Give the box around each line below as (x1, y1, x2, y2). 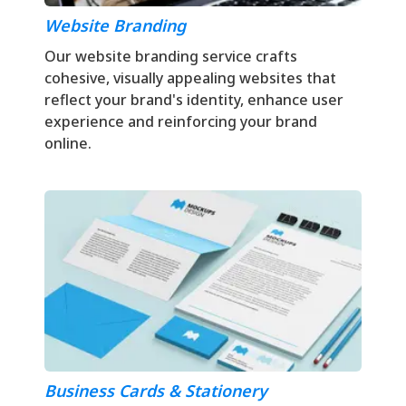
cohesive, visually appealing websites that (44, 67, 336, 88)
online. (44, 132, 92, 153)
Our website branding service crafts (44, 45, 297, 66)
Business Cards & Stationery (44, 379, 267, 401)
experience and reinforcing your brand (44, 111, 317, 131)
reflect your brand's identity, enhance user (44, 89, 343, 110)
